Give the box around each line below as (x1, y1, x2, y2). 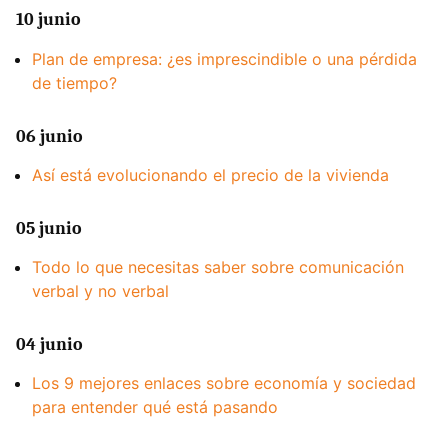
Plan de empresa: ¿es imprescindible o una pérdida (32, 48, 417, 69)
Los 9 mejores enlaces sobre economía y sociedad (32, 373, 416, 394)
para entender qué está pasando (32, 397, 278, 418)
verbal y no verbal (32, 281, 169, 302)
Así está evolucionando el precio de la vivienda (32, 164, 389, 185)
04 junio (16, 334, 83, 356)
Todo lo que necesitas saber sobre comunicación (32, 257, 404, 278)
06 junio (16, 125, 83, 147)
